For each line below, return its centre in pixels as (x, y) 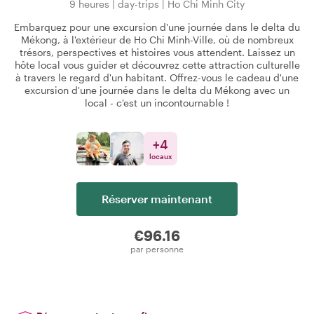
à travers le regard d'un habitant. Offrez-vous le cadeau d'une (157, 77)
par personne (157, 249)
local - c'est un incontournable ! (157, 103)
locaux (161, 156)
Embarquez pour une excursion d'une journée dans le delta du (157, 27)
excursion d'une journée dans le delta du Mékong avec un (157, 90)
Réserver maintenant (157, 199)
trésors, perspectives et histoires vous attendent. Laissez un (157, 52)
